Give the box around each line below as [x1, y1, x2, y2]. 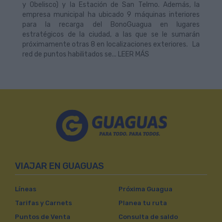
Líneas [15, 185, 36, 193]
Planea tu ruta [118, 199, 167, 207]
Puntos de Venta [15, 213, 70, 221]
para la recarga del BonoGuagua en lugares [22, 20, 200, 29]
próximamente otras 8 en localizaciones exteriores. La [22, 40, 200, 49]
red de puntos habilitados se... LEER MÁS [22, 50, 149, 59]
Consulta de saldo [118, 213, 178, 221]
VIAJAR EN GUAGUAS [15, 161, 104, 172]
